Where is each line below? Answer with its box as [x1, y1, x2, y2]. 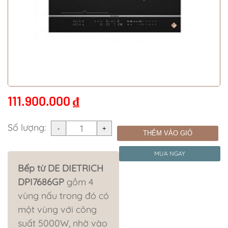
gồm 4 [64, 176, 93, 188]
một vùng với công [18, 204, 97, 215]
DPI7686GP [18, 176, 64, 188]
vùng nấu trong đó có [18, 190, 109, 202]
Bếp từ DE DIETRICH [18, 162, 103, 174]
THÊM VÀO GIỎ [143, 129, 192, 137]
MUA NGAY [154, 150, 185, 157]
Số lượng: [8, 122, 46, 133]
